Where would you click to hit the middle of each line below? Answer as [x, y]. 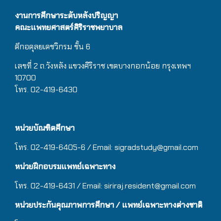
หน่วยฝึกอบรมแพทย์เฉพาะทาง [65, 167]
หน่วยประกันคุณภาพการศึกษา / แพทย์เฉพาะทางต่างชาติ [109, 205]
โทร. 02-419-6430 [46, 90]
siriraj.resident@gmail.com [151, 186]
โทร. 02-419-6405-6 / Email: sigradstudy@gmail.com [107, 147]
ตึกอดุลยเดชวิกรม [44, 47]
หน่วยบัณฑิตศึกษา [45, 128]
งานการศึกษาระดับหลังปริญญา [66, 16]
